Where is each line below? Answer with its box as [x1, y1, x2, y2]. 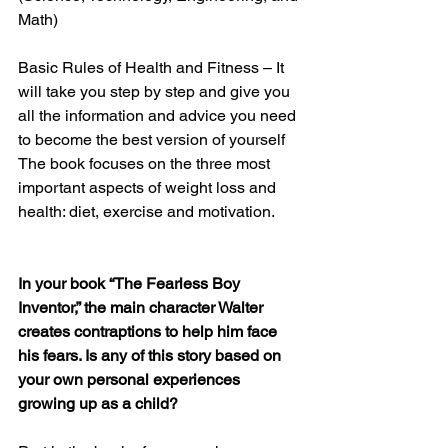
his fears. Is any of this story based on [18, 346, 285, 365]
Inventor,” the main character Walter [18, 298, 267, 317]
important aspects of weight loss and [18, 178, 280, 197]
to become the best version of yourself [18, 130, 289, 149]
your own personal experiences [18, 370, 244, 389]
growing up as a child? [18, 394, 182, 413]
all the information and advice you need [18, 106, 300, 125]
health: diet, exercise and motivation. [18, 202, 278, 221]
